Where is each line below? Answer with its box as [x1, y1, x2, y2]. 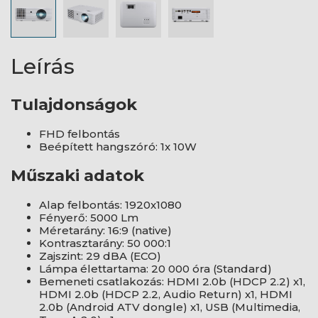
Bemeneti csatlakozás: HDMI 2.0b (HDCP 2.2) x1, [39, 275, 305, 289]
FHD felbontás [39, 126, 120, 141]
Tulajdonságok [11, 94, 137, 114]
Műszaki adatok [11, 165, 144, 186]
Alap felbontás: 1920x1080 [39, 198, 182, 212]
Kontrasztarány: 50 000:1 [39, 236, 171, 251]
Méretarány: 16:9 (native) [39, 224, 172, 238]
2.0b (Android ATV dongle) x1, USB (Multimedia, [39, 300, 300, 314]
